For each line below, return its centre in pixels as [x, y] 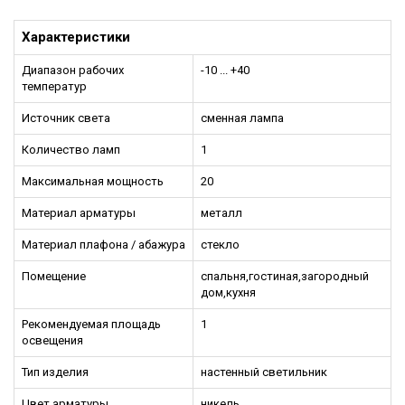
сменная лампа [242, 118]
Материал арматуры [79, 213]
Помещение [54, 277]
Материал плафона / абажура [104, 245]
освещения [52, 341]
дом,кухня [228, 293]
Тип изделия [55, 372]
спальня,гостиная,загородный [285, 277]
